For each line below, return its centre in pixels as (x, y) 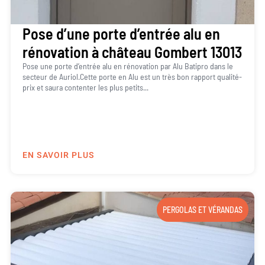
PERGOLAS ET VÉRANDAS (203, 209)
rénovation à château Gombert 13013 (132, 52)
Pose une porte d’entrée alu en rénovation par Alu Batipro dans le (127, 66)
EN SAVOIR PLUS (58, 155)
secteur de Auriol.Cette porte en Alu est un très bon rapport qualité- (132, 77)
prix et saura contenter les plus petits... (85, 88)
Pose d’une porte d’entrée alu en (121, 34)
